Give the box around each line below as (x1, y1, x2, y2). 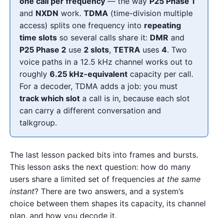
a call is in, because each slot (80, 93, 190, 104)
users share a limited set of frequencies (10, 174, 157, 184)
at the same (157, 174, 200, 184)
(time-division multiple (108, 8, 193, 18)
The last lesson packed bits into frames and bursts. (10, 150, 198, 160)
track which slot (19, 93, 80, 104)
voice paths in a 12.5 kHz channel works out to (19, 57, 193, 67)
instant (10, 186, 35, 197)
